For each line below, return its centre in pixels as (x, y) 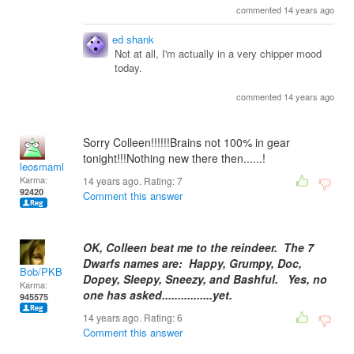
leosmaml (42, 167)
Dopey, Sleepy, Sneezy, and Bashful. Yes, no (205, 279)
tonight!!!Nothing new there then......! (174, 158)
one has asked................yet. (158, 295)
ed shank (133, 40)
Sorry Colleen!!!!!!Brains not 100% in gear (186, 143)
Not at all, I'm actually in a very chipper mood (218, 54)
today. (128, 68)
